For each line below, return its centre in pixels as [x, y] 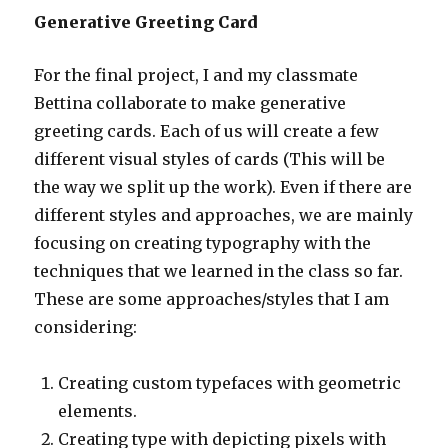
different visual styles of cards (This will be [210, 158]
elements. [98, 410]
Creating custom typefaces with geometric [230, 382]
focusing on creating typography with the [203, 242]
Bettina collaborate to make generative [190, 102]
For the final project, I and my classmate [196, 74]
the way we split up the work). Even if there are [223, 186]
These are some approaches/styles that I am [212, 298]
